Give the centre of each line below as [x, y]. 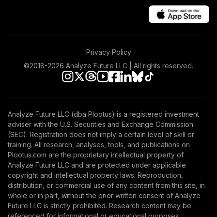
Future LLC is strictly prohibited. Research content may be [100, 206]
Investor [64, 44]
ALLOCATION [87, 92]
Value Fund [69, 34]
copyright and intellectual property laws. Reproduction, [95, 175]
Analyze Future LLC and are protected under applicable [97, 165]
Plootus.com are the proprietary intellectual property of [96, 155]
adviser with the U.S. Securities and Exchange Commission [101, 124]
